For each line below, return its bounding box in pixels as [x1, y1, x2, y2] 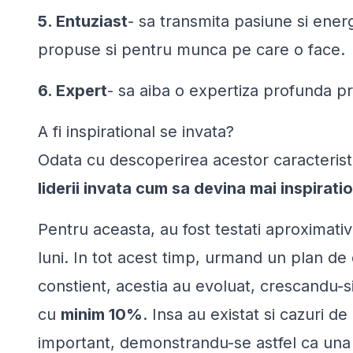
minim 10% [61, 304, 143, 324]
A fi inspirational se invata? [38, 121, 234, 141]
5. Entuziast [38, 11, 128, 31]
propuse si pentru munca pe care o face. [38, 39, 345, 59]
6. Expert [38, 80, 107, 100]
